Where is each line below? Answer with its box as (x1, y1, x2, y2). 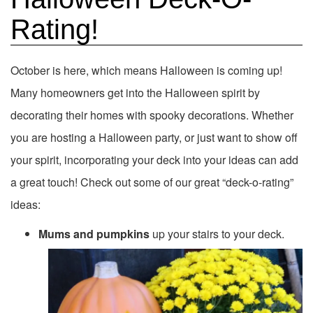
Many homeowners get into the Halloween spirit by (10, 84, 260, 101)
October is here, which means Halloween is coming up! (10, 61, 282, 78)
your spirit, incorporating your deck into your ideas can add (10, 151, 298, 168)
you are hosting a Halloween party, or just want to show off (10, 129, 298, 145)
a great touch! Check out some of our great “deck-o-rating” (10, 173, 293, 190)
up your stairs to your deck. (150, 225, 284, 242)
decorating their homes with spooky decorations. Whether (10, 106, 293, 123)
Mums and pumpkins (38, 225, 150, 242)
